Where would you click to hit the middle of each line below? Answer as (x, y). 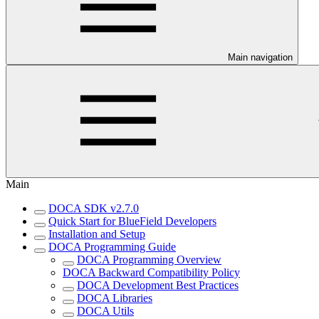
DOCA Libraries (115, 298)
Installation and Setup (97, 234)
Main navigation (260, 58)
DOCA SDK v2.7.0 (94, 209)
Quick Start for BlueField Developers (132, 221)
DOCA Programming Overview (149, 260)
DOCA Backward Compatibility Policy (151, 273)
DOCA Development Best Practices (158, 286)
